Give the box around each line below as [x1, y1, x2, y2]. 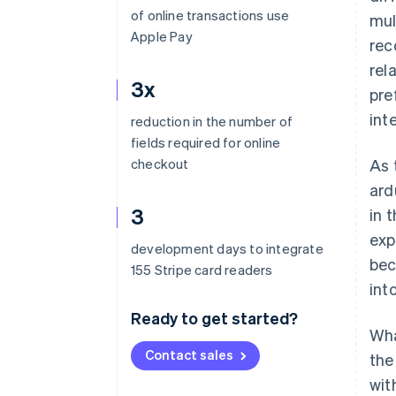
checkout [131, 155, 189, 172]
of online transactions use [131, 6, 290, 24]
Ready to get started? [131, 308, 298, 328]
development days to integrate [131, 240, 324, 257]
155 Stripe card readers [131, 261, 273, 278]
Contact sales [145, 346, 233, 363]
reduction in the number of [131, 112, 293, 130]
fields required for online [131, 133, 281, 151]
